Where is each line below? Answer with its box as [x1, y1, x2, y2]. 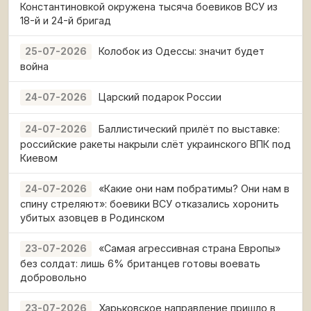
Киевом [20, 152, 58, 164]
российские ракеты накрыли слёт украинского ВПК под [20, 138, 291, 150]
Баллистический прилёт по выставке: [99, 123, 280, 135]
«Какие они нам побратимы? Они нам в [99, 183, 289, 194]
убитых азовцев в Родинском [20, 212, 165, 224]
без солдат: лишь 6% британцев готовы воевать [20, 258, 260, 269]
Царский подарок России [99, 91, 221, 103]
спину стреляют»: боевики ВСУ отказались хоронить [20, 198, 279, 210]
